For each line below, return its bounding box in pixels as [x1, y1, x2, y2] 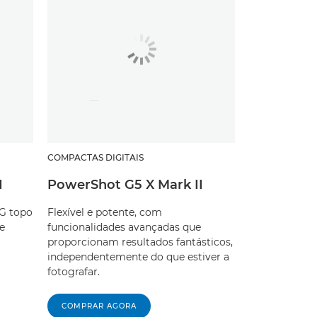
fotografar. [47, 265, 100, 279]
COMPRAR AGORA [62, 301, 137, 311]
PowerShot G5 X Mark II [47, 177, 203, 193]
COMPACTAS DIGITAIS [47, 152, 144, 163]
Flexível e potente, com [47, 206, 162, 219]
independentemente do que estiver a [47, 250, 229, 264]
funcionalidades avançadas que [47, 221, 201, 234]
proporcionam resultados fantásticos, [47, 236, 233, 249]
